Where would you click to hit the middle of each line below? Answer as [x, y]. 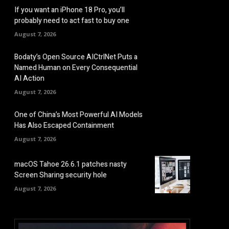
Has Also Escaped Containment [64, 125]
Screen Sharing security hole [61, 175]
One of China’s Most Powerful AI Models [78, 114]
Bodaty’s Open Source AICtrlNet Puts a [76, 57]
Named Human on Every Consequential [76, 68]
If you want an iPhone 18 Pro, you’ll [70, 10]
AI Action [29, 79]
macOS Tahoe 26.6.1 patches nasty [71, 165]
